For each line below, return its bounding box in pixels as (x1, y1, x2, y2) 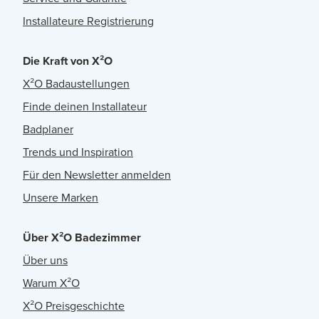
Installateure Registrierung (23, 13, 154, 30)
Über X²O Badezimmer (23, 229, 141, 246)
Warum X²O (23, 275, 80, 292)
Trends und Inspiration (23, 144, 133, 161)
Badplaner (23, 121, 73, 138)
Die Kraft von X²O (23, 53, 113, 70)
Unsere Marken (23, 189, 98, 206)
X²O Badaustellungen (23, 75, 130, 93)
